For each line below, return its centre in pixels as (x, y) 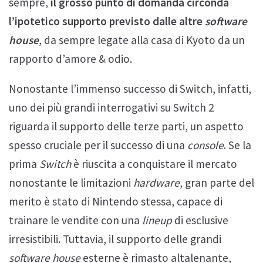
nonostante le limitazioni (71, 183)
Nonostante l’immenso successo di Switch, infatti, (130, 89)
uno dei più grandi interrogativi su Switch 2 (112, 108)
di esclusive (201, 220)
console (205, 145)
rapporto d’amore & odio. (70, 58)
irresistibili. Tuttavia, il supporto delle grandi (115, 239)
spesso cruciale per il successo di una (98, 145)
